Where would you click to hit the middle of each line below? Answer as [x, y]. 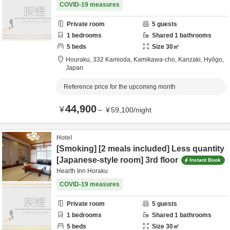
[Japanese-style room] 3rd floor [117, 160]
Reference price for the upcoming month [120, 87]
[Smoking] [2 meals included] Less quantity [140, 149]
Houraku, [79, 60]
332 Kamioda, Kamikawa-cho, [136, 60]
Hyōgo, [215, 60]
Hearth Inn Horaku [82, 171]
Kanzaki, [191, 60]
